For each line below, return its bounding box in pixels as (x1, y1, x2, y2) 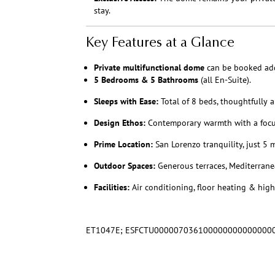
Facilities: (94, 182, 130, 193)
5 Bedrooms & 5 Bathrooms (94, 74, 198, 86)
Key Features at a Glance (85, 37, 234, 51)
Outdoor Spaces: (94, 160, 155, 172)
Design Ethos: (94, 117, 145, 129)
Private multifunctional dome (94, 62, 204, 74)
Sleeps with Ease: (94, 96, 158, 107)
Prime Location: (94, 139, 153, 150)
